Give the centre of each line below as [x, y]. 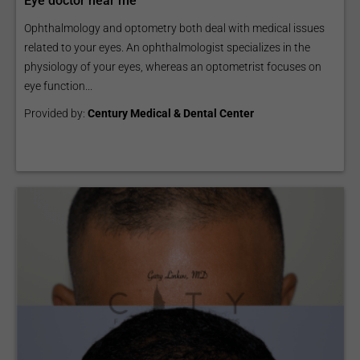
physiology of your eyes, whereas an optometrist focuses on [173, 67]
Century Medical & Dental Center [171, 113]
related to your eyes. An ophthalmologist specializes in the [167, 47]
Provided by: [56, 113]
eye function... [58, 86]
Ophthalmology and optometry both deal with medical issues [174, 28]
